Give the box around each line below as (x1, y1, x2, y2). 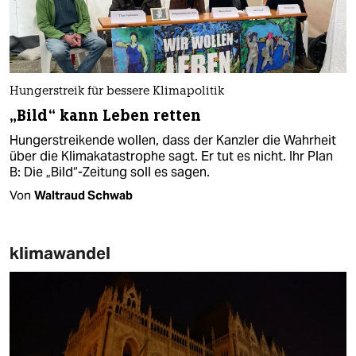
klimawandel (10, 242, 110, 265)
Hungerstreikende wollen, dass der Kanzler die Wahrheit (10, 132, 336, 149)
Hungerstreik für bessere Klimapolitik (10, 86, 224, 99)
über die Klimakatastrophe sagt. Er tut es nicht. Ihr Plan (10, 148, 333, 165)
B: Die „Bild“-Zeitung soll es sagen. (10, 164, 210, 181)
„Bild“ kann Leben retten (10, 106, 202, 126)
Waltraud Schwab (34, 188, 133, 203)
